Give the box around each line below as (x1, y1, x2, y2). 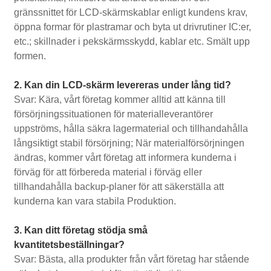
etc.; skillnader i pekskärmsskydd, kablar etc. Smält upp (14, 36, 250, 47)
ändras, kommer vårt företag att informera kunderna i (14, 152, 237, 163)
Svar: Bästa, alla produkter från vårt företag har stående (14, 254, 250, 265)
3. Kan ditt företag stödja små (14, 225, 148, 236)
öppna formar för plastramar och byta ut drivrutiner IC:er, (14, 22, 252, 33)
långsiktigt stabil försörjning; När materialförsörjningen (14, 138, 245, 149)
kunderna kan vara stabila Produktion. (14, 196, 177, 207)
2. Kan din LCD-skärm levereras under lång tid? (14, 80, 232, 91)
